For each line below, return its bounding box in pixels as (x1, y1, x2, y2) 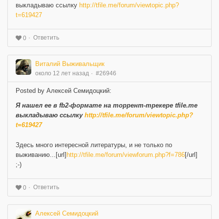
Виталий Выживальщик (35, 60, 105, 68)
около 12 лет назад (35, 70, 89, 77)
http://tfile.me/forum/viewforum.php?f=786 (66, 151, 185, 159)
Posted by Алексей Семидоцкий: (16, 87, 111, 95)
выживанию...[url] (16, 151, 66, 159)
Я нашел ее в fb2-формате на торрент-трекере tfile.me (16, 102, 197, 109)
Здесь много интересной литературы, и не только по (16, 141, 172, 149)
